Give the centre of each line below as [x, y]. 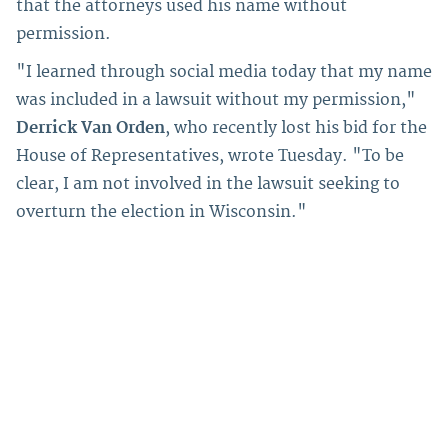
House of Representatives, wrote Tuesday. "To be [210, 156]
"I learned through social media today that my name [224, 72]
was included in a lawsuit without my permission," [216, 100]
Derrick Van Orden [90, 128]
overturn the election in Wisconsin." [161, 212]
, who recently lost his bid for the [296, 128]
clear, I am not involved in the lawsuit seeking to [208, 184]
